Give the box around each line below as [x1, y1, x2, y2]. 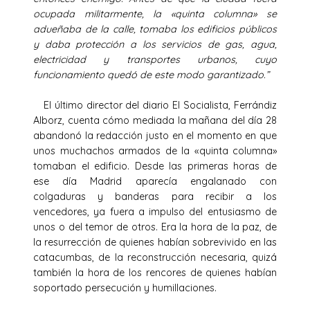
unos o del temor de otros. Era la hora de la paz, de [33, 220, 277, 233]
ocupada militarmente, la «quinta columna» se [33, 7, 277, 20]
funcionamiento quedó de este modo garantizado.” [33, 68, 269, 81]
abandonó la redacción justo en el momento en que [33, 129, 277, 142]
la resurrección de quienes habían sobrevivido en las [33, 235, 277, 248]
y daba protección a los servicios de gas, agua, [33, 37, 277, 51]
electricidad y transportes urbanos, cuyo [33, 53, 277, 66]
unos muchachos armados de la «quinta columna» [33, 144, 277, 157]
